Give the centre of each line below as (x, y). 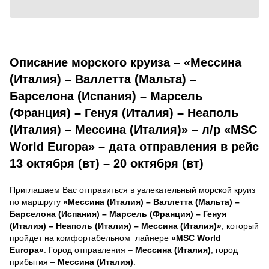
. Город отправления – (89, 249)
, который (240, 225)
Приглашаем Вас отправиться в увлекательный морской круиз (132, 189)
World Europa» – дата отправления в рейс (134, 146)
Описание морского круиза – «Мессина (125, 62)
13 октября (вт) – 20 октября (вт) (107, 163)
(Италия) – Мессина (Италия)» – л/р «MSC (133, 129)
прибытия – (34, 261)
